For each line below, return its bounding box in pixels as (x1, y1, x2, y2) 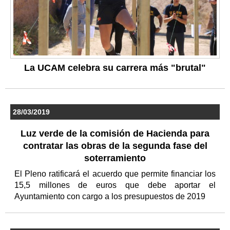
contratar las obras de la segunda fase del (23, 140, 207, 151)
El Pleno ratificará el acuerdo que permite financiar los (14, 169, 216, 178)
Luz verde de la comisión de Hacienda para (21, 128, 209, 139)
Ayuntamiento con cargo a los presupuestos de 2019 (14, 191, 207, 201)
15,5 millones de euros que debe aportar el (14, 180, 216, 189)
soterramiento (84, 152, 146, 163)
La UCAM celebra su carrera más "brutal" (24, 62, 206, 73)
